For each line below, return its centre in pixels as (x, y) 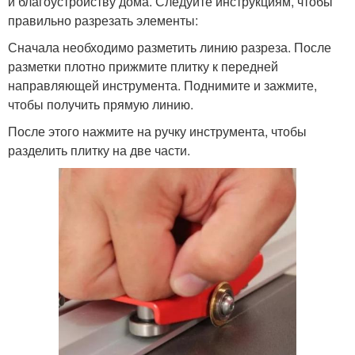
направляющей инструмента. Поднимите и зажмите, (162, 85)
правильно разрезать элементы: (103, 20)
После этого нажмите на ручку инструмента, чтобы (157, 131)
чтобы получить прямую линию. (101, 104)
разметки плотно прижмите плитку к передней (143, 66)
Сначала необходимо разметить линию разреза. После (170, 47)
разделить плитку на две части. (99, 150)
